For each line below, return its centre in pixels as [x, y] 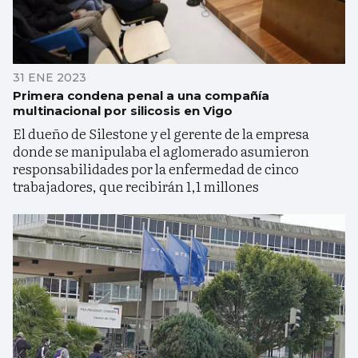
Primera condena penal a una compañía [141, 95]
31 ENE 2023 [50, 77]
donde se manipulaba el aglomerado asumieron [161, 150]
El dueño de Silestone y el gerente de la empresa [161, 133]
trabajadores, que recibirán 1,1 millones [136, 185]
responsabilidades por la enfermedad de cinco [156, 168]
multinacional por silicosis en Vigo [123, 110]
